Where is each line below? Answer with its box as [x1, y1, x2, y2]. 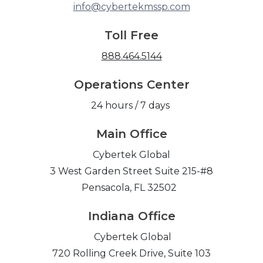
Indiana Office [87, 209, 176, 224]
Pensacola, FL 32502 [82, 182, 181, 194]
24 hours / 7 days [91, 100, 172, 112]
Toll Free [104, 28, 159, 43]
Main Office [96, 127, 167, 141]
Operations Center [73, 77, 190, 92]
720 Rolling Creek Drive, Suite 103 [52, 248, 211, 259]
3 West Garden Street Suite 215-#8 [50, 166, 213, 177]
